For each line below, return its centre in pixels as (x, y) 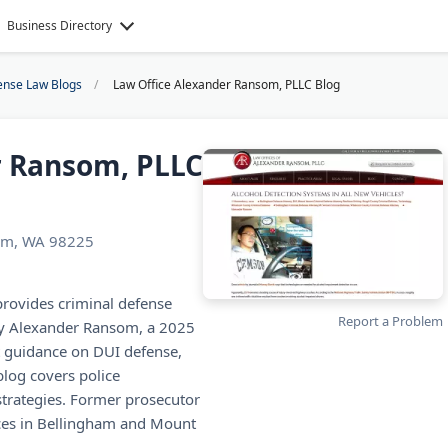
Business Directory (60, 25)
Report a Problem (390, 321)
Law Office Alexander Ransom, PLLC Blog (226, 84)
